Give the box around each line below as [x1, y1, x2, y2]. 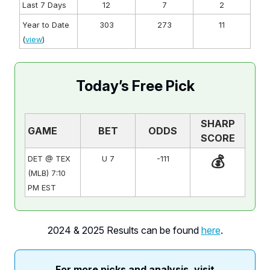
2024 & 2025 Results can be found [47, 224, 201, 236]
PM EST [28, 183, 56, 192]
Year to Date [22, 20, 69, 30]
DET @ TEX [28, 154, 71, 163]
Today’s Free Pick [75, 77, 195, 95]
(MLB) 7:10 [28, 168, 66, 178]
